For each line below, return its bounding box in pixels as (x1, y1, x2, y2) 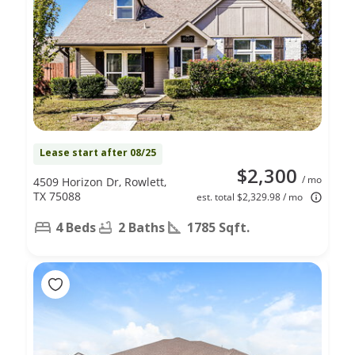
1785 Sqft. (187, 218, 250, 236)
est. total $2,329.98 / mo (197, 189, 303, 204)
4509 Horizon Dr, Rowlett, (33, 174, 166, 189)
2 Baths (118, 218, 165, 236)
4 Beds (55, 218, 96, 236)
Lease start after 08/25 (40, 145, 156, 159)
